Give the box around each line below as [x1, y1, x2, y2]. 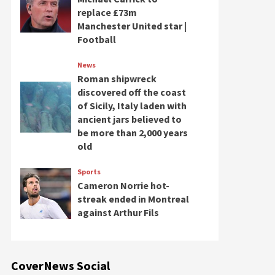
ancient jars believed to [77, 113, 182, 125]
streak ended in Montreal [77, 193, 189, 205]
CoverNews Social [11, 258, 110, 273]
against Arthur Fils [77, 206, 159, 219]
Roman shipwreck [77, 72, 157, 85]
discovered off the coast [77, 86, 186, 98]
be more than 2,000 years [77, 126, 188, 139]
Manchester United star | [77, 20, 187, 32]
